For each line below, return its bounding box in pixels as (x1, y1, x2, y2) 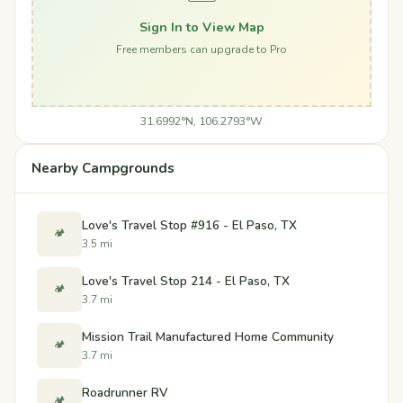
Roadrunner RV (82, 383, 168, 401)
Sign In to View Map (139, 17, 264, 36)
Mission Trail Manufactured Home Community (82, 327, 334, 345)
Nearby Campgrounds (31, 159, 175, 178)
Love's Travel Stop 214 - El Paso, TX (82, 272, 290, 290)
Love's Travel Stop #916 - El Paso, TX (82, 216, 297, 234)
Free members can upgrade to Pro (116, 41, 287, 57)
